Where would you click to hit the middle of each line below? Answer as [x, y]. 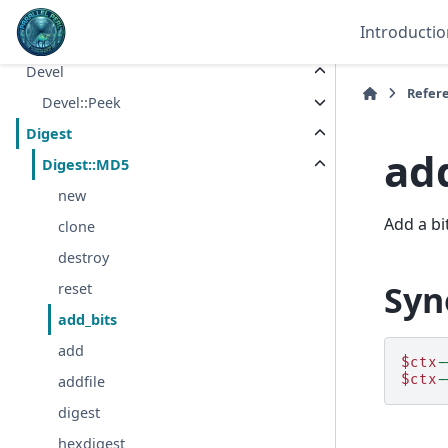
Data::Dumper [90, 41]
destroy [84, 258]
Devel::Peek [82, 103]
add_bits [88, 320]
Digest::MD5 [86, 165]
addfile [82, 382]
